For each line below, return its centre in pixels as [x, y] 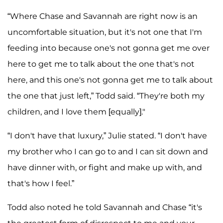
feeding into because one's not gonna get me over [109, 48]
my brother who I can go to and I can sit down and [108, 152]
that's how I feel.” [41, 184]
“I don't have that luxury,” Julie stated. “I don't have [107, 136]
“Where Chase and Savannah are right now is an [103, 16]
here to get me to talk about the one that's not [101, 64]
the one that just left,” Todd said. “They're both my [106, 96]
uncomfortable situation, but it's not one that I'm [105, 32]
